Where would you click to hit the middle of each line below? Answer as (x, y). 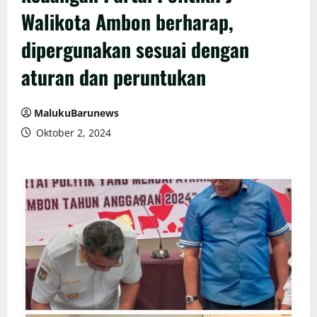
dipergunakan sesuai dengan (135, 50)
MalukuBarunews (76, 113)
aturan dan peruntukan (114, 77)
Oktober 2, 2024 (72, 133)
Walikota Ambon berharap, (127, 22)
